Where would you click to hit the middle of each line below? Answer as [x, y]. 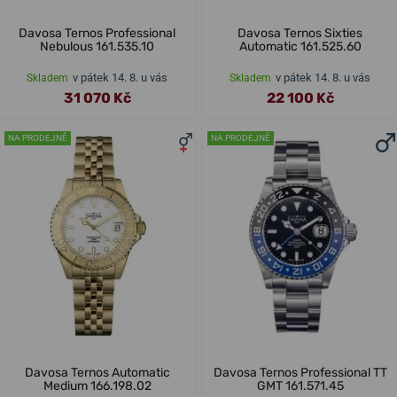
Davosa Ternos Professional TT [300, 372]
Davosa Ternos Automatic [97, 372]
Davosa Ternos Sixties [300, 33]
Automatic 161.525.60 [300, 46]
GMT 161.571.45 [300, 385]
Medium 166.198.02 [97, 385]
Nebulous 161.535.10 [97, 46]
